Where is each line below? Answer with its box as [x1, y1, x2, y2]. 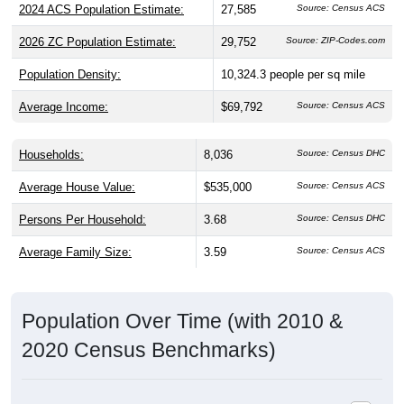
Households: [19, 130, 84, 144]
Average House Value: [19, 162, 135, 177]
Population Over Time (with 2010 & [22, 291, 343, 316]
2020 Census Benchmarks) [22, 320, 276, 344]
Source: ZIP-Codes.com [286, 17, 385, 28]
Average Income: [19, 82, 108, 96]
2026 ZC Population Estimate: [19, 17, 176, 32]
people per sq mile [270, 50, 365, 64]
